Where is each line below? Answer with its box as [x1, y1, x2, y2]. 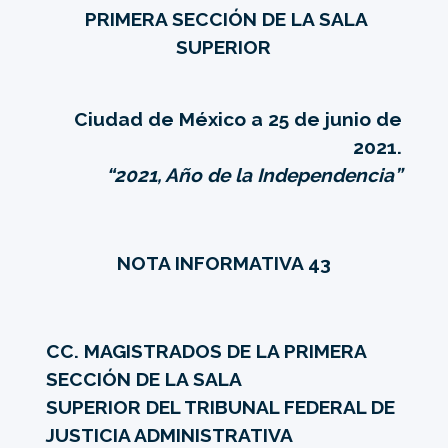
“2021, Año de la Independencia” [106, 163, 403, 186]
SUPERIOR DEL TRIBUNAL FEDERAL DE [45, 395, 395, 418]
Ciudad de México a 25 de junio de [74, 107, 403, 130]
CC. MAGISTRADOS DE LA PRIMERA [45, 339, 366, 362]
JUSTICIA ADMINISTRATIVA [45, 423, 293, 446]
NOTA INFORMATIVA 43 [116, 251, 331, 274]
